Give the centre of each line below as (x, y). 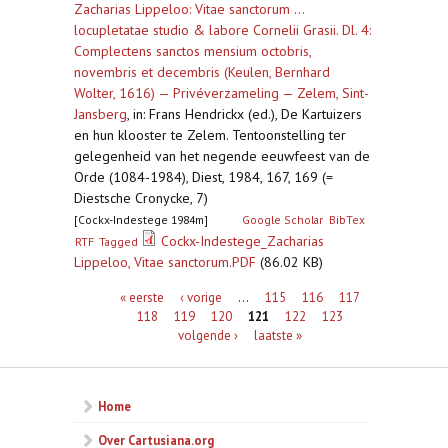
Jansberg (100, 114)
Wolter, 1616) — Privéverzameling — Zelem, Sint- (221, 93)
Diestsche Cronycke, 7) (141, 198)
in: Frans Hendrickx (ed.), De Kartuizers (247, 114)
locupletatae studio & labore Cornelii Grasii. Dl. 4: (222, 30)
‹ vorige (201, 296)
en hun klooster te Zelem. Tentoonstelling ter (210, 135)
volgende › (208, 334)
